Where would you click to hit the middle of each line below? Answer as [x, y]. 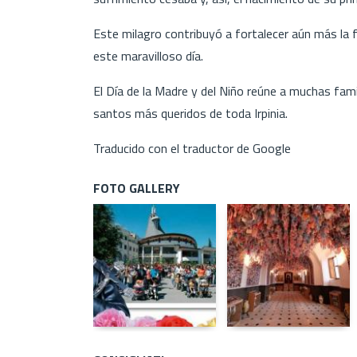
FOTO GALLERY [137, 188]
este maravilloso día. [148, 55]
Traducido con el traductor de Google [192, 148]
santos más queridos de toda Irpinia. [190, 113]
